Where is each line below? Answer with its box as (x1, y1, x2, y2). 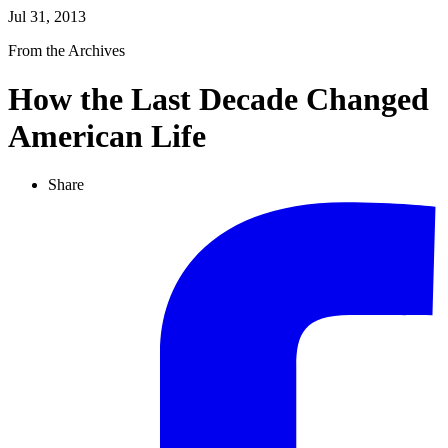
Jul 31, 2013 (8, 7, 86, 25)
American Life (8, 118, 206, 155)
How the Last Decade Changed (8, 81, 429, 118)
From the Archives (8, 41, 125, 59)
